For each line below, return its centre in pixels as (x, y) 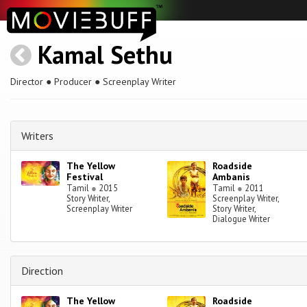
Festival (85, 177)
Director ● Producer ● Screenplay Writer (93, 82)
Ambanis (232, 177)
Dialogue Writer (242, 219)
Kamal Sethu (105, 54)
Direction (42, 271)
